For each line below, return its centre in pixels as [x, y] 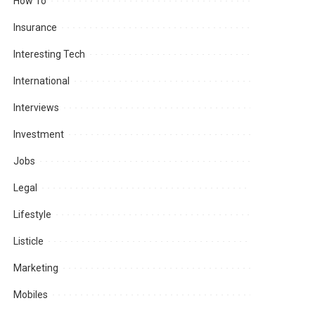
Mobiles [31, 295]
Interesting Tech [50, 54]
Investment [39, 135]
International [42, 81]
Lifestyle [33, 215]
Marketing [36, 268]
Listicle [29, 242]
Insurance [36, 28]
